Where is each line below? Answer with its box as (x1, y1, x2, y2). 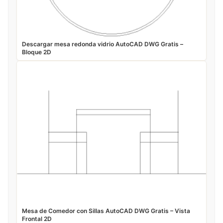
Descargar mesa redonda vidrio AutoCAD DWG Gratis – (22, 40, 183, 48)
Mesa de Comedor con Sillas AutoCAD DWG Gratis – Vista (22, 207, 190, 215)
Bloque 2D (22, 48, 51, 56)
